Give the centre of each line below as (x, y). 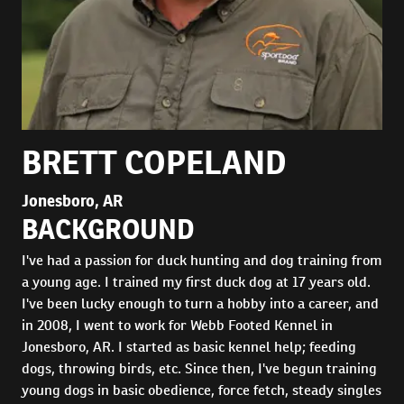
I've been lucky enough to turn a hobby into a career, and (200, 303)
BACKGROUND (108, 229)
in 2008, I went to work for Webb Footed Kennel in (177, 325)
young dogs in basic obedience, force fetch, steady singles (202, 390)
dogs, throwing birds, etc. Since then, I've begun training (199, 368)
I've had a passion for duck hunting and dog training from (202, 260)
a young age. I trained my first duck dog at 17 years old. (196, 282)
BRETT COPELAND (154, 162)
